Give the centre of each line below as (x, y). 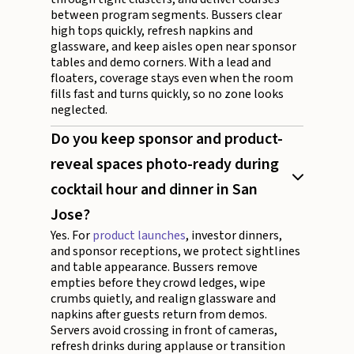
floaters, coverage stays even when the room (172, 79)
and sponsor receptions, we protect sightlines (175, 252)
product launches (139, 236)
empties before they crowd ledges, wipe (158, 283)
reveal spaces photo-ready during (165, 165)
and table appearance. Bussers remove (154, 267)
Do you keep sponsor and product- (167, 139)
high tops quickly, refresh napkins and (152, 31)
